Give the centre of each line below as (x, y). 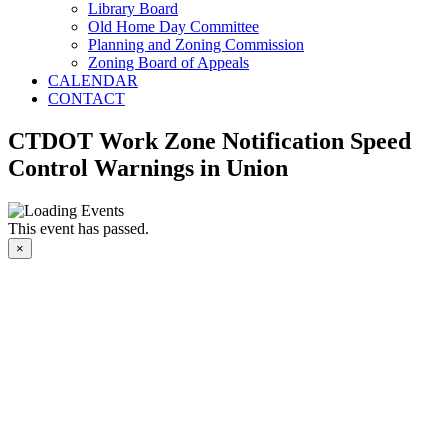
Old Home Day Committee (173, 26)
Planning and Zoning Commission (196, 44)
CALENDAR (93, 80)
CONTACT (86, 98)
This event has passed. (78, 228)
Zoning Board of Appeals (168, 62)
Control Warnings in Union (148, 167)
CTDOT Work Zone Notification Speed (209, 140)
